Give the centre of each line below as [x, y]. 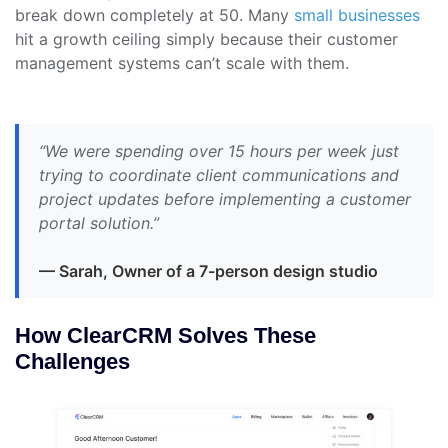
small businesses [357, 15]
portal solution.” [99, 223]
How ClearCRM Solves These [165, 336]
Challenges [72, 362]
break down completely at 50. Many [154, 15]
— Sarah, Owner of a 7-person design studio [208, 271]
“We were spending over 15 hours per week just [219, 151]
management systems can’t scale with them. [182, 63]
